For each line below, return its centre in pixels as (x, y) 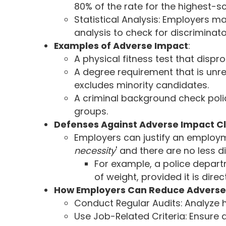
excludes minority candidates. (142, 85)
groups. (91, 111)
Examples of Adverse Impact (121, 45)
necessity (95, 150)
